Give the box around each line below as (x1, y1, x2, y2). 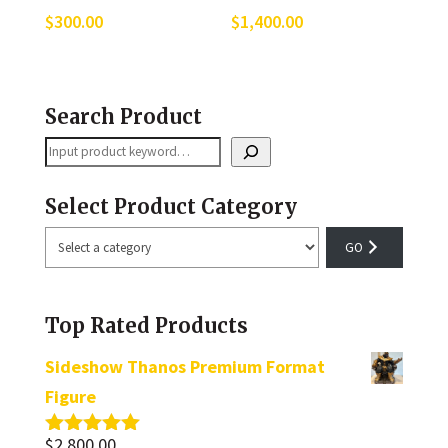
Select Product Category (44, 193, 297, 219)
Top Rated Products (44, 313, 248, 339)
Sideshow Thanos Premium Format (44, 355, 325, 379)
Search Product (44, 103, 202, 129)
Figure (44, 385, 96, 409)
